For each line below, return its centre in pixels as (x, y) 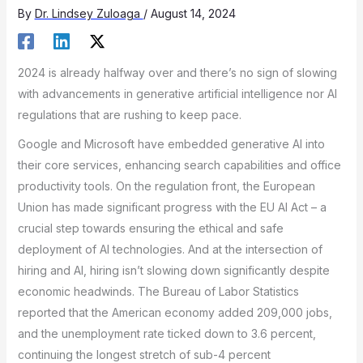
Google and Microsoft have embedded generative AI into (171, 144)
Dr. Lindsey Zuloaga (89, 13)
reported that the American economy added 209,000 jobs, (175, 313)
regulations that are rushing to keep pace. (129, 114)
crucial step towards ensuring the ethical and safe (150, 228)
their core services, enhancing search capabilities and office (179, 165)
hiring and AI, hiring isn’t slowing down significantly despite (173, 271)
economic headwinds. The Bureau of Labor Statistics (158, 292)
